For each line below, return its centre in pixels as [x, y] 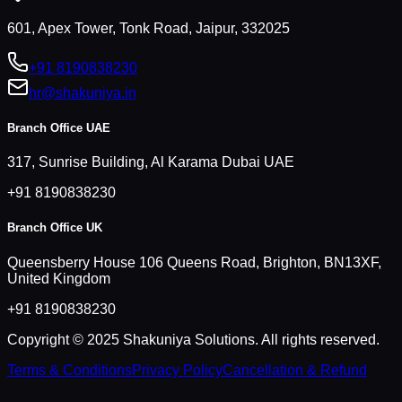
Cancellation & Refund [295, 370]
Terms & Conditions [70, 370]
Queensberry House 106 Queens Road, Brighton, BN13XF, [194, 262]
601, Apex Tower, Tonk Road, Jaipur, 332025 [149, 28]
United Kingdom [59, 278]
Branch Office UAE [59, 128]
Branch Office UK [55, 228]
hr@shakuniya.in [83, 92]
